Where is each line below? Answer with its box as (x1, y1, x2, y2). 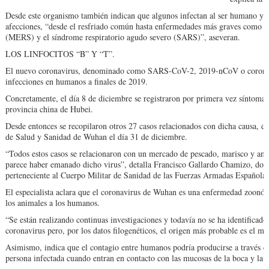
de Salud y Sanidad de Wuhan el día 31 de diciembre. (5, 131, 187, 143)
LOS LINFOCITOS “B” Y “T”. (5, 48, 115, 60)
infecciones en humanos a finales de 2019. (5, 76, 148, 88)
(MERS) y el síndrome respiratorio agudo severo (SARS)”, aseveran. (5, 31, 240, 43)
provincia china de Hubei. (5, 103, 93, 115)
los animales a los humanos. (5, 197, 100, 209)
